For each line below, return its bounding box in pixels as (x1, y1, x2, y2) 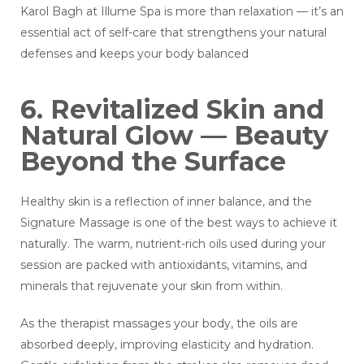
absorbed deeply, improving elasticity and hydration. (20, 337, 314, 353)
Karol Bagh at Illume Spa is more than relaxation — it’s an (20, 4, 344, 19)
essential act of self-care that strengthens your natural (20, 25, 327, 41)
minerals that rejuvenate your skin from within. (20, 279, 283, 294)
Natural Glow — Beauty (20, 119, 328, 152)
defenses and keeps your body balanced (20, 46, 249, 62)
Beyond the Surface (20, 145, 286, 178)
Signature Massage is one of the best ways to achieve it (20, 215, 337, 231)
